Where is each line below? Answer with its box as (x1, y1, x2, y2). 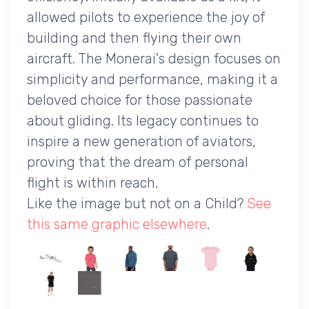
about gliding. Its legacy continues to (27, 112, 259, 129)
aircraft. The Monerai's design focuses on (27, 50, 281, 67)
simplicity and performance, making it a (27, 70, 278, 88)
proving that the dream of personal (27, 153, 248, 170)
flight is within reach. (27, 174, 158, 191)
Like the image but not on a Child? (27, 195, 247, 212)
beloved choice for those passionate (27, 91, 252, 108)
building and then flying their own (27, 29, 241, 46)
